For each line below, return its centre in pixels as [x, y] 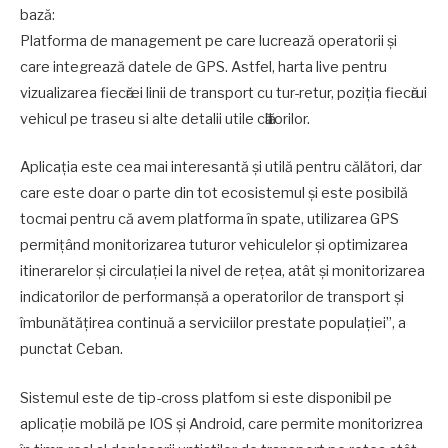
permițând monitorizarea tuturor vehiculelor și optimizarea [214, 245]
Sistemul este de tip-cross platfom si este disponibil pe [206, 397]
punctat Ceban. [71, 349]
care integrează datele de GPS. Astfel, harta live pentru [203, 67]
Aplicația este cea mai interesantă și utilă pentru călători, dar [221, 167]
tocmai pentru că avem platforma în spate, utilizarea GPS [209, 219]
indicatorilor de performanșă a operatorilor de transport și [212, 297]
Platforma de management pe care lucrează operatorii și [208, 41]
